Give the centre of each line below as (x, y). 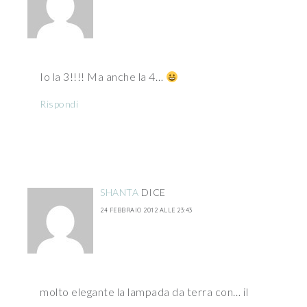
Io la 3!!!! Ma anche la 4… (103, 76)
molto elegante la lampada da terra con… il (144, 292)
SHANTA (119, 192)
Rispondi (59, 104)
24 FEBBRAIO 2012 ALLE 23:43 (146, 210)
